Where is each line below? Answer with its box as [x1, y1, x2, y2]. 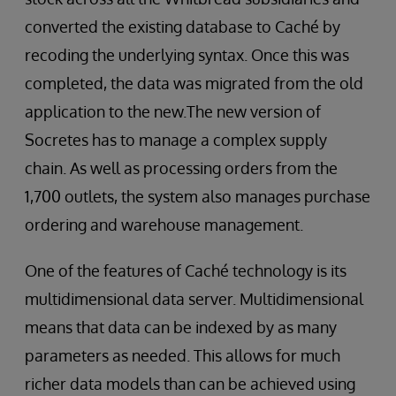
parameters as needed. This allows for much [25, 345, 340, 365]
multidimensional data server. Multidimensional [25, 288, 363, 308]
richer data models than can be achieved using [25, 373, 355, 393]
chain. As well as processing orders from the [25, 157, 338, 178]
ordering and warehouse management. [25, 214, 303, 234]
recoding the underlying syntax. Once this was [25, 44, 349, 65]
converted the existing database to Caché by [25, 16, 340, 36]
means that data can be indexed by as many [25, 316, 337, 337]
